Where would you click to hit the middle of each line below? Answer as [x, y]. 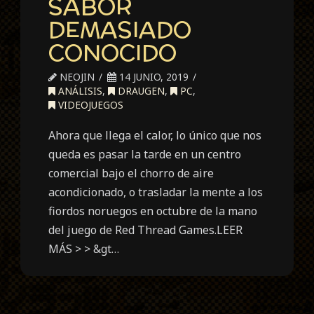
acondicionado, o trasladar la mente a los [156, 192]
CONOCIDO [113, 52]
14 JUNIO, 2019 [153, 76]
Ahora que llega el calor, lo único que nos [155, 135]
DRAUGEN [140, 90]
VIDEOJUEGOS [90, 104]
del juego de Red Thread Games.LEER [146, 230]
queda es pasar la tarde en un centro [145, 154]
